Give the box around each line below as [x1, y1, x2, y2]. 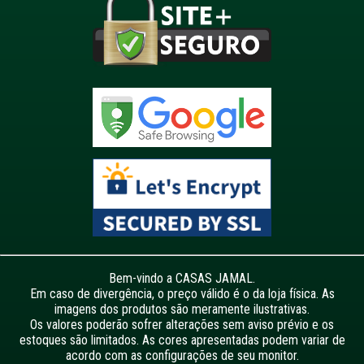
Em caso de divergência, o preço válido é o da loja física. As [29, 286, 335, 302]
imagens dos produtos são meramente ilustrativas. [54, 301, 310, 318]
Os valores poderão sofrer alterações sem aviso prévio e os [30, 317, 334, 333]
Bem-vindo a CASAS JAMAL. [109, 271, 255, 287]
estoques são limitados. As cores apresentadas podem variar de [19, 332, 345, 349]
